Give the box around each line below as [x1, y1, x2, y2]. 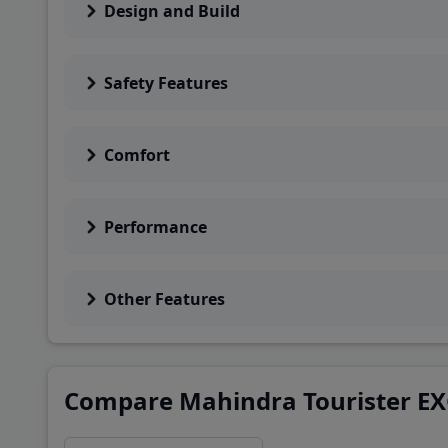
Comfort [104, 144, 170, 166]
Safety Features [104, 72, 228, 94]
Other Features [104, 288, 225, 310]
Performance [104, 216, 207, 238]
